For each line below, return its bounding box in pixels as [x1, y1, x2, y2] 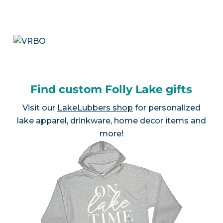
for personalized [132, 103, 201, 113]
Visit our [22, 103, 57, 113]
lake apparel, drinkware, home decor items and [16, 116, 206, 126]
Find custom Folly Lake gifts [30, 83, 193, 97]
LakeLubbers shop [57, 103, 133, 113]
